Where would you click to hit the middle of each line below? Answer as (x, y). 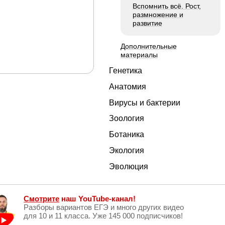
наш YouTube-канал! (98, 199)
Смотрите (42, 199)
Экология (127, 150)
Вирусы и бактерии (145, 102)
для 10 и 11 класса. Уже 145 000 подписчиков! (103, 216)
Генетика (126, 70)
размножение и (158, 15)
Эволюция (129, 166)
